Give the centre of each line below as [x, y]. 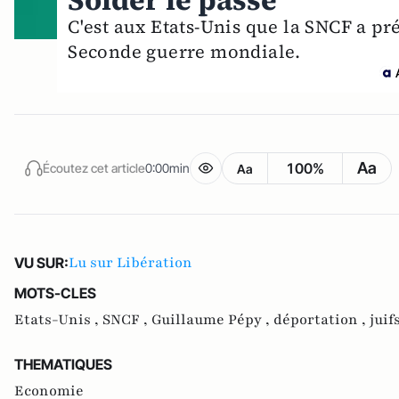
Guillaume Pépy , [212, 320]
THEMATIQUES [63, 365]
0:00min [167, 167]
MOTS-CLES [55, 293]
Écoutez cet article [94, 167]
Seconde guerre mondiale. [184, 52]
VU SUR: [41, 263]
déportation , [322, 320]
